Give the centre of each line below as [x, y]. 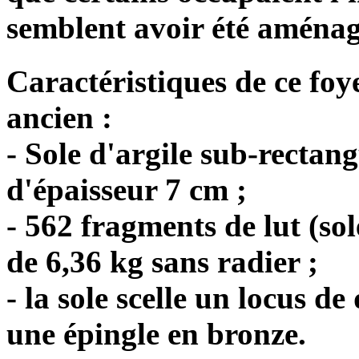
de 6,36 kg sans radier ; [162, 261]
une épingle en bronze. [156, 333]
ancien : [59, 117]
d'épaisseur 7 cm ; [127, 189]
